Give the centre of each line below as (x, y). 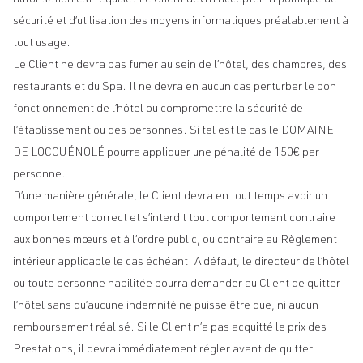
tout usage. (42, 44)
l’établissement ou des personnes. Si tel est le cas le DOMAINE (173, 131)
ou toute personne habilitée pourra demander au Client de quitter (177, 284)
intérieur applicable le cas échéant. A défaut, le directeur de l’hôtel (181, 263)
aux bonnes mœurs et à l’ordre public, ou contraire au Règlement (175, 241)
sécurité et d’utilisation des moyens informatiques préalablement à (181, 22)
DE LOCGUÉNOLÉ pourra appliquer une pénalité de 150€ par (166, 153)
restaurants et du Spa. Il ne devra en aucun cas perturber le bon (175, 88)
